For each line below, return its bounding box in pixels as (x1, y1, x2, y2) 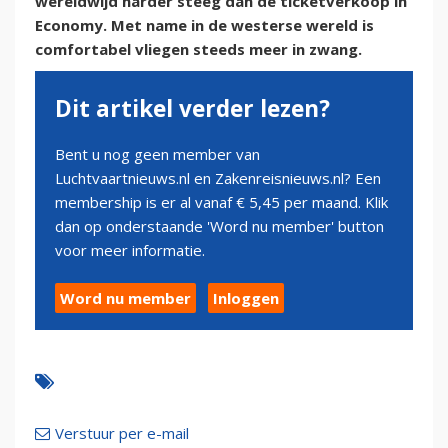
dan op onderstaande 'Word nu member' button (55, 216, 384, 237)
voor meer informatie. (55, 240, 205, 261)
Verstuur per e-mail (55, 423, 189, 444)
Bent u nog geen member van (55, 144, 260, 165)
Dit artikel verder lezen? (55, 93, 330, 125)
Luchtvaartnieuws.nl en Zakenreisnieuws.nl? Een (55, 168, 381, 189)
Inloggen (213, 288, 279, 309)
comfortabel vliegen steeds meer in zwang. (35, 39, 362, 60)
